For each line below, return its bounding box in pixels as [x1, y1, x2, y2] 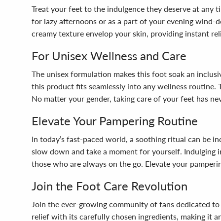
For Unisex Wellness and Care [32, 48, 186, 63]
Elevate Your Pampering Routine [32, 113, 198, 128]
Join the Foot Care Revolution [32, 179, 187, 193]
